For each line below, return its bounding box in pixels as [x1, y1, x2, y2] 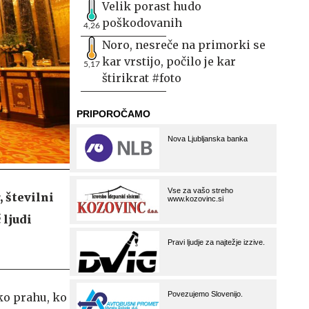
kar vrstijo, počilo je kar [102, 54, 236, 68]
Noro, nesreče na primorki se [102, 38, 266, 52]
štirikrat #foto [102, 71, 181, 85]
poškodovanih [102, 16, 182, 30]
